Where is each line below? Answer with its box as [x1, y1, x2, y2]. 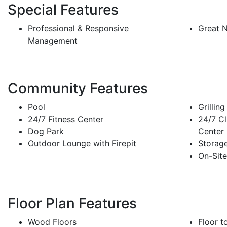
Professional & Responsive [28, 23, 129, 34]
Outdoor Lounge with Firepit [28, 138, 136, 149]
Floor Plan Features [8, 195, 137, 212]
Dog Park [28, 126, 64, 137]
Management [28, 35, 78, 46]
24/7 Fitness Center [28, 114, 103, 125]
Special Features [8, 1, 119, 19]
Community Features [8, 80, 148, 97]
